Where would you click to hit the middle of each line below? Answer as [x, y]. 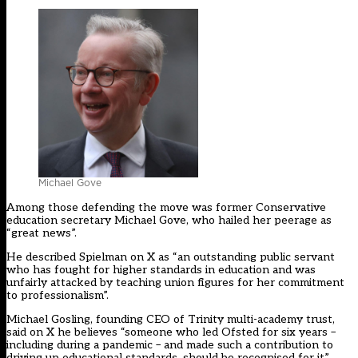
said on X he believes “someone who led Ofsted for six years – [171, 332]
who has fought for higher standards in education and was [161, 270]
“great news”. [42, 233]
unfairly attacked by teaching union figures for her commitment [175, 283]
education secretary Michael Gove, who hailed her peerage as [169, 221]
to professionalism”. [58, 296]
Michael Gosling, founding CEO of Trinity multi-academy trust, [171, 320]
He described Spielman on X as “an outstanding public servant [171, 257]
